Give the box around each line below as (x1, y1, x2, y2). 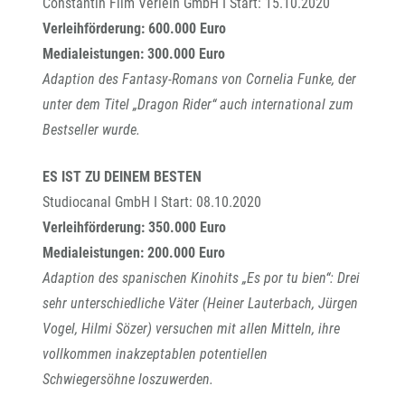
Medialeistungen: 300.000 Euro (42, 45, 225, 62)
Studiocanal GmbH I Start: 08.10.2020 (42, 193, 261, 211)
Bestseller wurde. (42, 121, 140, 138)
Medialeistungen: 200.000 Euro (42, 244, 225, 261)
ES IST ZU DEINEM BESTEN (42, 168, 202, 185)
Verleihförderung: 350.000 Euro (42, 219, 226, 236)
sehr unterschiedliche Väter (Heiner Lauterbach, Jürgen (42, 295, 358, 312)
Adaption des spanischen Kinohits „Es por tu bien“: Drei (42, 269, 360, 287)
